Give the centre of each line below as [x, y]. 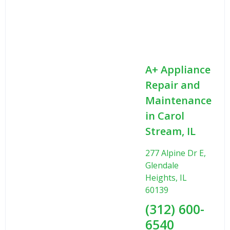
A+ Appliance [178, 69]
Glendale [162, 165]
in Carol [165, 116]
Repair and [173, 85]
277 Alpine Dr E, [176, 153]
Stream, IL [170, 131]
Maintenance [178, 100]
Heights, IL [166, 177]
